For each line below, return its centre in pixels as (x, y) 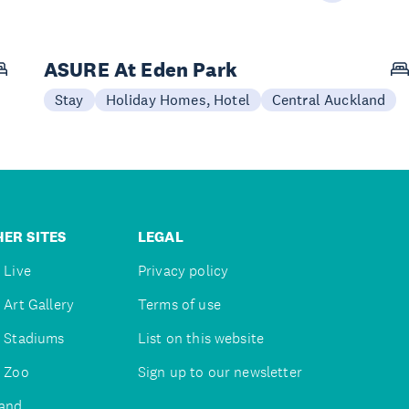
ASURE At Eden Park (141, 69)
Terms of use (179, 304)
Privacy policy (183, 270)
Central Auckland (329, 99)
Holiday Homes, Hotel (178, 99)
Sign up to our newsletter (220, 372)
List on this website (201, 338)
